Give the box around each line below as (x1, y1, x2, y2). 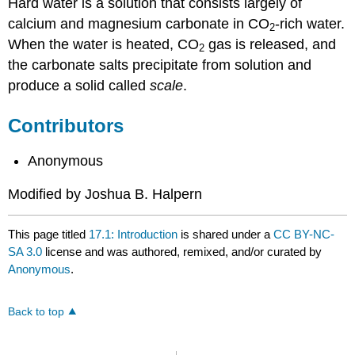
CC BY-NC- (273, 227, 335, 241)
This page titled (8, 227, 90, 241)
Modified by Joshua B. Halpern (8, 186, 203, 203)
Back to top (8, 305, 65, 318)
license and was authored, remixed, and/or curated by (42, 244, 323, 258)
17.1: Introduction (89, 227, 178, 241)
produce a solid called (8, 77, 151, 94)
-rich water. (275, 15, 345, 32)
